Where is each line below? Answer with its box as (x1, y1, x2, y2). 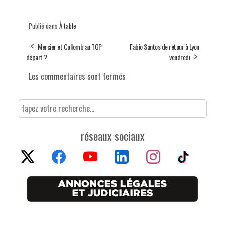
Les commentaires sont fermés (28, 70, 126, 82)
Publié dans (28, 20, 59, 31)
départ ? (26, 51, 47, 62)
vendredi (169, 51, 190, 62)
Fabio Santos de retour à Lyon (130, 41, 199, 52)
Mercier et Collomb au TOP (38, 41, 102, 52)
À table (59, 20, 76, 31)
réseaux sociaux (80, 127, 145, 144)
